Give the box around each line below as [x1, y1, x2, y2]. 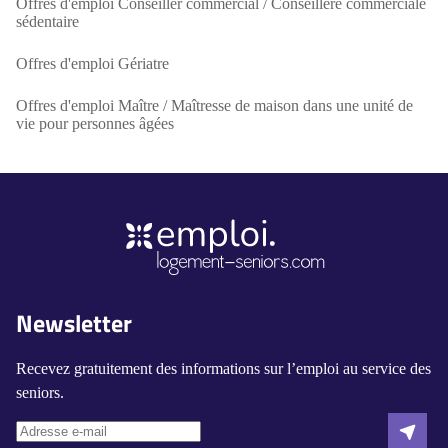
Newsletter [16, 305, 132, 341]
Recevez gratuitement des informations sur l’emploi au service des [16, 360, 431, 377]
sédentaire [16, 13, 79, 30]
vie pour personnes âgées [16, 115, 174, 132]
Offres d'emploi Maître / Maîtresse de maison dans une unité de [16, 97, 413, 114]
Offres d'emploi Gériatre [16, 55, 169, 72]
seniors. [16, 384, 64, 401]
